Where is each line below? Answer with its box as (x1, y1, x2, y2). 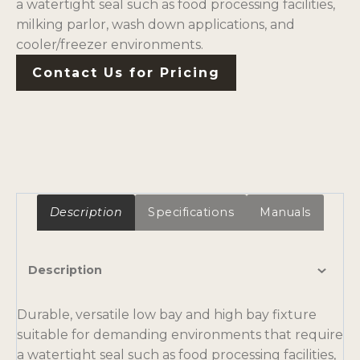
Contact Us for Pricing (32, 65, 220, 81)
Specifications (148, 205, 234, 220)
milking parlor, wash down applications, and (16, 17, 295, 33)
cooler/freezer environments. (16, 37, 203, 53)
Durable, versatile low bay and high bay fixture (17, 307, 317, 323)
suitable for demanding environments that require (17, 327, 343, 343)
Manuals (260, 205, 311, 220)
